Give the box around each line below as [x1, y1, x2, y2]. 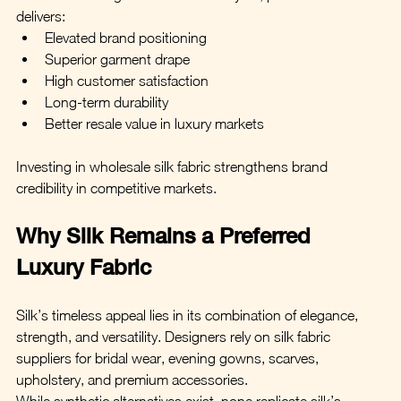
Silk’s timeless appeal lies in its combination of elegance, [16, 306, 362, 323]
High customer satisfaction [45, 72, 209, 89]
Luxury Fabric [16, 253, 151, 279]
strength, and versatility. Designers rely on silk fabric [16, 328, 334, 345]
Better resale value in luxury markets [45, 115, 264, 132]
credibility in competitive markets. [16, 179, 217, 196]
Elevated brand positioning [45, 29, 207, 46]
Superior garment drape [45, 50, 190, 67]
